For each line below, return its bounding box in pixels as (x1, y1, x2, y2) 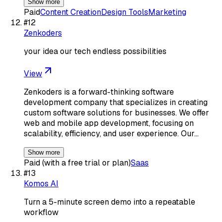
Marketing (148, 6, 186, 17)
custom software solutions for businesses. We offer (24, 107, 209, 118)
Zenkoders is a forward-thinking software (24, 86, 174, 97)
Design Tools (101, 6, 148, 17)
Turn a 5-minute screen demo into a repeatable (24, 196, 195, 207)
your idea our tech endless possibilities (24, 46, 166, 56)
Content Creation (40, 6, 101, 17)
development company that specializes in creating (24, 97, 208, 108)
